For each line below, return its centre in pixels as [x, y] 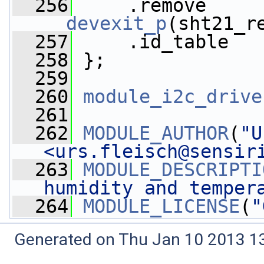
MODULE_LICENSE [161, 206]
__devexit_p [105, 24]
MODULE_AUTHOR [156, 133]
